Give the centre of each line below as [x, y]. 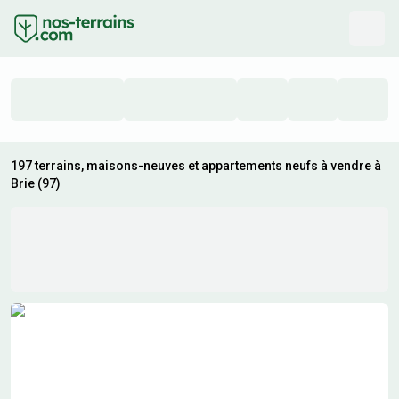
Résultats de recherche [82, 312]
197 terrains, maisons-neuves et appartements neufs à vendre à [196, 166]
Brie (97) [36, 183]
